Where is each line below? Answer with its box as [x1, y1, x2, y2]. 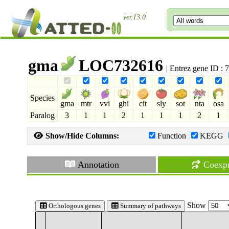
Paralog [30, 111, 55, 120]
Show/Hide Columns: [43, 131, 120, 140]
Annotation [75, 159, 119, 170]
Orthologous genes [47, 202, 101, 210]
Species [30, 94, 55, 102]
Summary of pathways [119, 202, 181, 210]
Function [157, 131, 187, 140]
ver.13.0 [123, 13, 146, 21]
